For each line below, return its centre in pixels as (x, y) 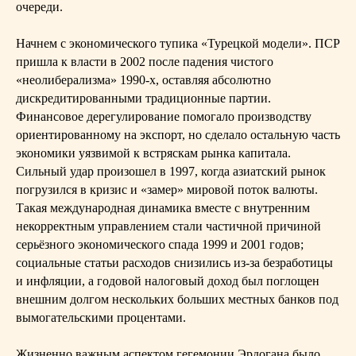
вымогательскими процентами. (101, 317)
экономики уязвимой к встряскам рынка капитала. (153, 153)
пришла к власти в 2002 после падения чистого (145, 62)
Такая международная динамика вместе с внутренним (163, 208)
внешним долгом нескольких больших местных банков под (177, 299)
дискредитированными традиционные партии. (143, 98)
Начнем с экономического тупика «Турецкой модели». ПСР (178, 43)
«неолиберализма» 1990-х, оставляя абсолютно (143, 80)
